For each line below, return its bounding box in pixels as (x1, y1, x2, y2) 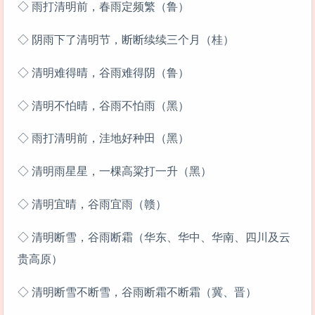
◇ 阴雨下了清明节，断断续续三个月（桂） (18, 33, 234, 46)
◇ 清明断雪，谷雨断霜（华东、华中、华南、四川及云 (18, 231, 290, 243)
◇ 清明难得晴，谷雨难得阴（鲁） (18, 66, 189, 79)
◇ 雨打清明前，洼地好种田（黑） (18, 132, 189, 145)
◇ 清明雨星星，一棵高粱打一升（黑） (18, 165, 212, 178)
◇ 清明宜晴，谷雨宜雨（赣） (18, 198, 167, 211)
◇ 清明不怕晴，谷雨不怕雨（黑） (18, 99, 189, 112)
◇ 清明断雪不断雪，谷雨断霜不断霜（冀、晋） (18, 285, 257, 298)
